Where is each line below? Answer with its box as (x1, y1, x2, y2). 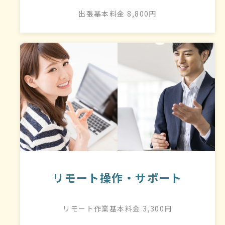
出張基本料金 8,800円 (78, 8, 157, 19)
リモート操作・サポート (53, 169, 182, 186)
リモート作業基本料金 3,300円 (63, 203, 172, 213)
